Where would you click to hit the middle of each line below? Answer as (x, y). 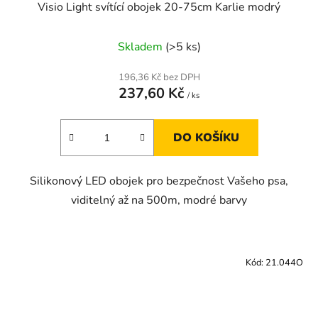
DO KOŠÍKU (206, 138)
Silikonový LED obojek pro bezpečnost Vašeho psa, (159, 181)
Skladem (141, 47)
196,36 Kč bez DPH (159, 78)
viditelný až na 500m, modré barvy (159, 201)
